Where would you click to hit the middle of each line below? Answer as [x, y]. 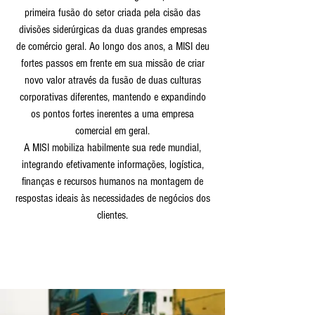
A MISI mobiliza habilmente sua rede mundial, [112, 148]
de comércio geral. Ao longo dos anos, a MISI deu [112, 46]
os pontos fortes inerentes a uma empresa [112, 114]
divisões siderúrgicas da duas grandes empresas [112, 30]
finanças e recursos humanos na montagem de [112, 181]
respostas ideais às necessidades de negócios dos [112, 198]
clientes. [112, 215]
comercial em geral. [112, 131]
